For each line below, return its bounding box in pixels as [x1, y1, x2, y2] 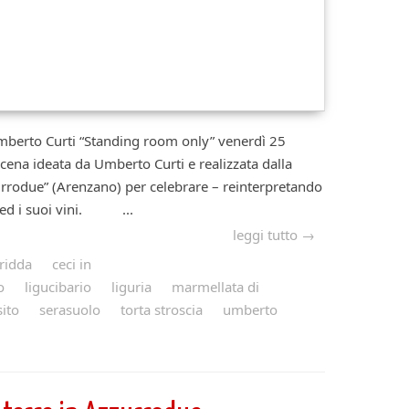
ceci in [52, 255, 91, 273]
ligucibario [25, 278, 91, 296]
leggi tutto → [233, 225, 315, 244]
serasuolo [39, 300, 100, 319]
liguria [111, 278, 152, 296]
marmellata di [172, 278, 259, 296]
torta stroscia [121, 300, 203, 319]
